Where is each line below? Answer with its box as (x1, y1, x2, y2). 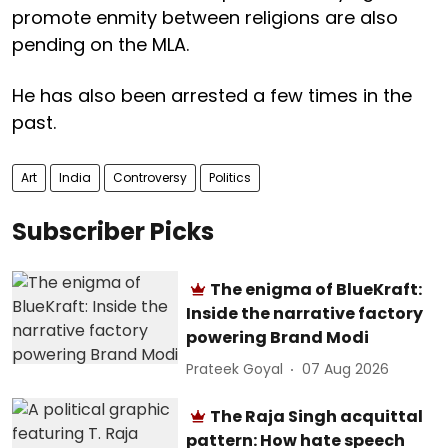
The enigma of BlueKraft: (210, 277, 423, 301)
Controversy (113, 168, 187, 186)
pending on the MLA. (12, 31, 189, 57)
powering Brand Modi (186, 325, 370, 349)
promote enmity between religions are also (12, 4, 398, 30)
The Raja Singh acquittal (210, 404, 424, 428)
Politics (209, 168, 251, 186)
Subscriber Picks (12, 214, 214, 248)
